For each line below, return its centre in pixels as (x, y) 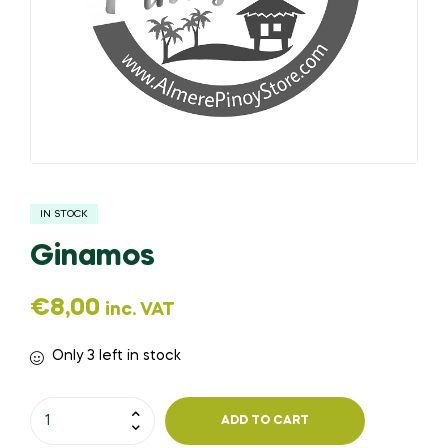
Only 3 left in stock (116, 355)
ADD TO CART (265, 421)
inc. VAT (140, 309)
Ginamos (92, 256)
